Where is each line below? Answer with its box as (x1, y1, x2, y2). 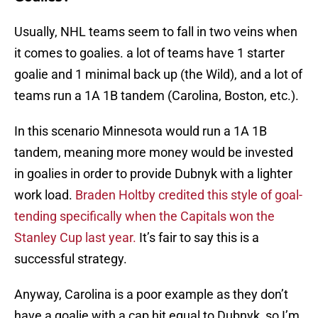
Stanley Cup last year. (14, 230, 136, 246)
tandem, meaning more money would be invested (14, 145, 293, 160)
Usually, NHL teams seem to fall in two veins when (14, 24, 297, 40)
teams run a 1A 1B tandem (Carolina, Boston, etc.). (14, 88, 299, 104)
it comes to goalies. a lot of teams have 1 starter (14, 45, 285, 61)
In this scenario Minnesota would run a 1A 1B (14, 124, 267, 139)
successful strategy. (14, 251, 127, 267)
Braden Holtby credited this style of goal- (72, 187, 302, 203)
